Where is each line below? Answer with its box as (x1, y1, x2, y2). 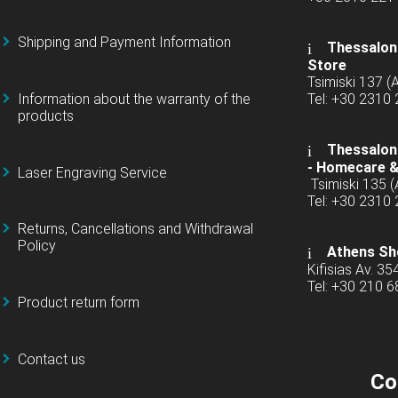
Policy (18, 237, 56, 255)
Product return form (18, 294, 139, 312)
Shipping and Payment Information (18, 34, 231, 52)
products (18, 107, 74, 124)
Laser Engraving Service (18, 163, 167, 181)
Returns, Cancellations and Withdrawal (18, 220, 253, 238)
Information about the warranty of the (18, 90, 251, 107)
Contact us (18, 351, 85, 369)
